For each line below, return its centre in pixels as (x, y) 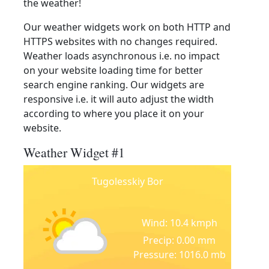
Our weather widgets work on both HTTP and (127, 27)
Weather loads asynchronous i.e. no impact (122, 56)
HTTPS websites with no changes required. (120, 41)
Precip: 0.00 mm (179, 240)
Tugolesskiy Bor (127, 181)
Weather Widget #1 (74, 152)
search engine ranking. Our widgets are (114, 85)
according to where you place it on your (114, 113)
